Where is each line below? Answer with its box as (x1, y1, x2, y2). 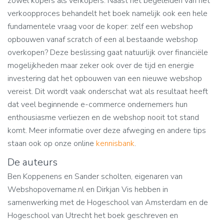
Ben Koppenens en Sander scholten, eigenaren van (7, 171, 182, 182)
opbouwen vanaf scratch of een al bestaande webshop (7, 34, 198, 45)
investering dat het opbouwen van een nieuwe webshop (7, 73, 202, 84)
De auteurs (7, 155, 57, 169)
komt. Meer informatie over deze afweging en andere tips (7, 125, 206, 136)
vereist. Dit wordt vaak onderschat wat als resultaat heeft (7, 86, 208, 97)
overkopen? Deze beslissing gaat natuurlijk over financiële (7, 47, 208, 58)
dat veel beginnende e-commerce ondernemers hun (7, 99, 187, 110)
